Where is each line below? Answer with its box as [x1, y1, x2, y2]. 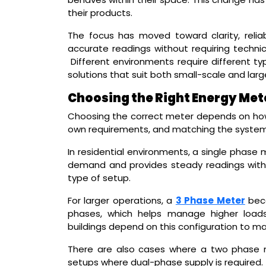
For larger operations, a [68, 194, 176, 207]
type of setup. [68, 171, 131, 184]
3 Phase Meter [175, 194, 245, 207]
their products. [68, 6, 132, 19]
